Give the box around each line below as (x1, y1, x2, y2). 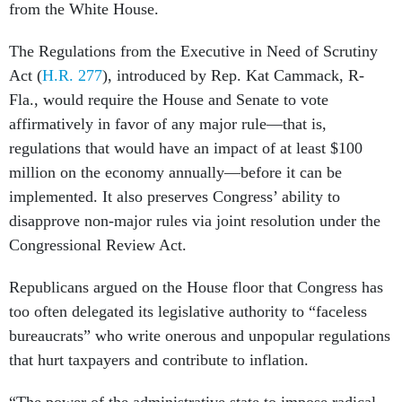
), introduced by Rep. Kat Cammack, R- (102, 66, 364, 85)
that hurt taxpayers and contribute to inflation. (9, 351, 309, 370)
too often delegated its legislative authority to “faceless (9, 302, 367, 321)
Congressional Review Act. (9, 236, 187, 255)
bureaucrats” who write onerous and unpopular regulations (9, 327, 390, 345)
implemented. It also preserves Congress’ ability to (9, 188, 340, 206)
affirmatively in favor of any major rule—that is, (9, 115, 327, 134)
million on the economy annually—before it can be (9, 163, 342, 182)
